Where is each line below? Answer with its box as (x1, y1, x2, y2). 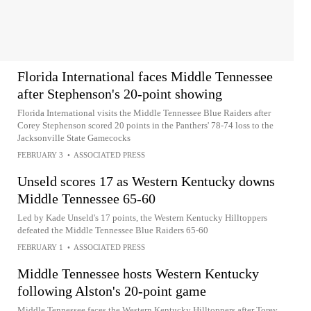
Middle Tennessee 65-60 (17, 191, 155, 206)
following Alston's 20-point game (17, 283, 206, 299)
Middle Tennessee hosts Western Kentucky (17, 266, 259, 281)
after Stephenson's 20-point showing (17, 86, 222, 101)
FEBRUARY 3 (17, 151, 63, 159)
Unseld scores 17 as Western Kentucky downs (17, 174, 275, 189)
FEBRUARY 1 (17, 243, 63, 251)
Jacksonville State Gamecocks (17, 133, 131, 143)
